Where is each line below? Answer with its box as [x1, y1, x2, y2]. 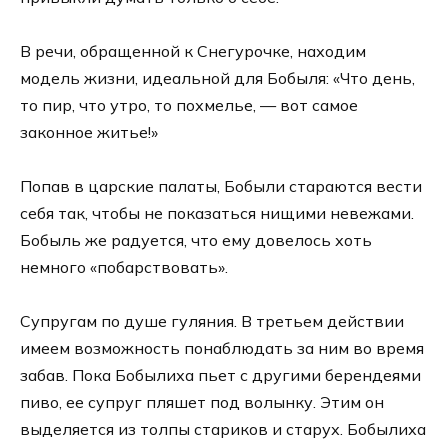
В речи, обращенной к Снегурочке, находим [20, 40, 366, 61]
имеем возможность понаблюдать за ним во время [20, 338, 424, 359]
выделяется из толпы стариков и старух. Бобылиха [20, 419, 426, 440]
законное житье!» [20, 121, 158, 142]
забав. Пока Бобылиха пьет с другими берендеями [20, 365, 421, 386]
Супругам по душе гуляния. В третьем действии [20, 311, 404, 332]
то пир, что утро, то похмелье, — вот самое [20, 94, 358, 115]
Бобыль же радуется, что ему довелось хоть [20, 229, 372, 250]
